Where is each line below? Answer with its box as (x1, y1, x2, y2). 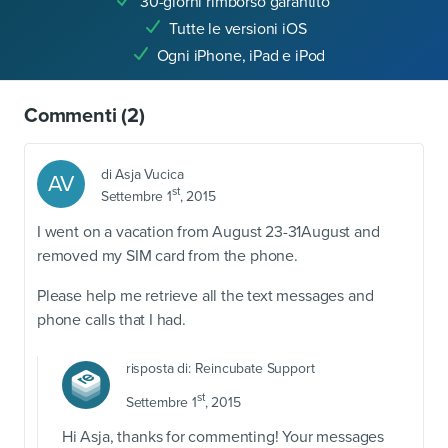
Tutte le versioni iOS (169, 19, 307, 40)
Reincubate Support (194, 360, 315, 378)
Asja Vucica (115, 165, 184, 183)
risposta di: (125, 360, 195, 378)
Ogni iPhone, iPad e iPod (156, 46, 326, 67)
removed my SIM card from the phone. (37, 246, 298, 267)
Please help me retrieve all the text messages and (37, 286, 374, 307)
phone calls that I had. (37, 310, 186, 331)
